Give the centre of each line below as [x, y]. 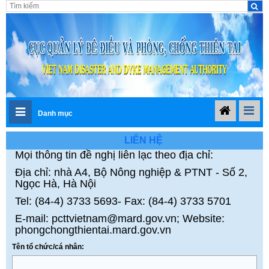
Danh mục [55, 113]
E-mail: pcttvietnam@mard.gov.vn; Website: [120, 219]
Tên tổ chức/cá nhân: [48, 247]
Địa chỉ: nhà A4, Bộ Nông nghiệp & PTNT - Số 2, [131, 172]
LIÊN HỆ [143, 140]
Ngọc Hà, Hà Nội [56, 184]
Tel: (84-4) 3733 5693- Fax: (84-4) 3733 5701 [123, 201]
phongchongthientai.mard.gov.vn [93, 230]
